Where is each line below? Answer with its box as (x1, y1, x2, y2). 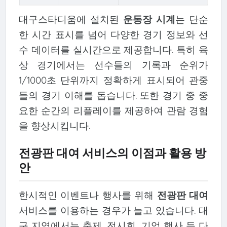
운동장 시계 (123, 13, 176, 26)
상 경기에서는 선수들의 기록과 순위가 (18, 59, 209, 71)
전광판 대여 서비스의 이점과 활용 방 (18, 145, 206, 160)
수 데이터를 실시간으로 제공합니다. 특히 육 (18, 44, 209, 56)
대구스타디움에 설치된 (18, 13, 123, 26)
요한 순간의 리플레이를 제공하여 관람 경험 (18, 104, 209, 117)
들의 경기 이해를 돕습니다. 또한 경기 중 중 (18, 89, 209, 102)
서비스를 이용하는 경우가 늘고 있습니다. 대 (18, 204, 209, 216)
